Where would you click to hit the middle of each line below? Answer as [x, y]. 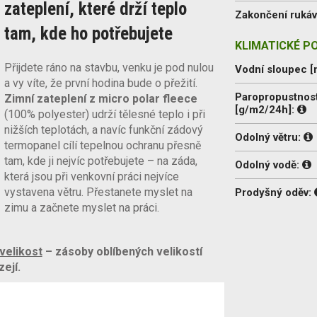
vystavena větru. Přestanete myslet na [98, 192]
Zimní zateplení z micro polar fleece [100, 98]
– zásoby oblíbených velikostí [122, 251]
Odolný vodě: [269, 165]
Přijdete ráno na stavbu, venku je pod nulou [109, 67]
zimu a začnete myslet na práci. [81, 207]
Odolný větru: [270, 137]
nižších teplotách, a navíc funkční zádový [103, 129]
